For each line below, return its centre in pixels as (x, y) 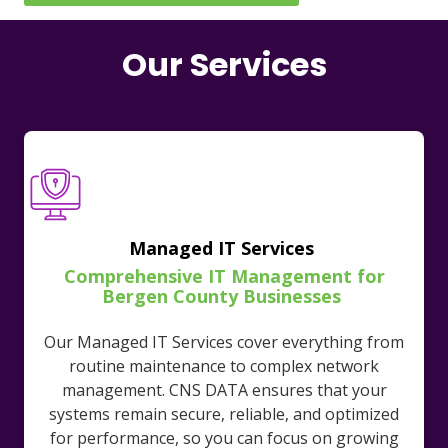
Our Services (224, 65)
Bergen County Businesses (224, 296)
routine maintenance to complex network (224, 366)
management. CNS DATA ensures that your (224, 390)
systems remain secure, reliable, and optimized (224, 414)
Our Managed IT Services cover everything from (224, 342)
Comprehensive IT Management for (224, 276)
